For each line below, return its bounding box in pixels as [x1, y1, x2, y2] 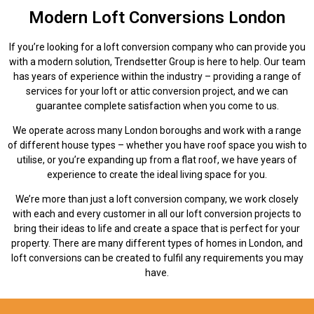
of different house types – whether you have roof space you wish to [7, 139, 307, 151]
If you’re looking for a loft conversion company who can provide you [8, 41, 306, 53]
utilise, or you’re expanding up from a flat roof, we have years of [17, 153, 297, 165]
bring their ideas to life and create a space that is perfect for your [14, 223, 300, 235]
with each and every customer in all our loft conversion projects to [13, 208, 301, 220]
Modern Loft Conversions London [29, 7, 285, 27]
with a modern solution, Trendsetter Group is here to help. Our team [8, 55, 306, 67]
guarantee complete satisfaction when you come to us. [35, 100, 279, 111]
